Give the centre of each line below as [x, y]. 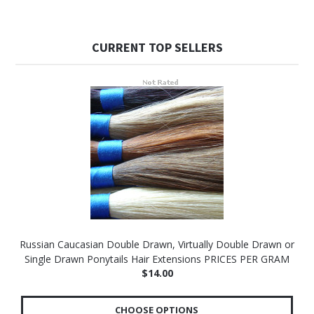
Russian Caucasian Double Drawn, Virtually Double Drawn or [157, 244]
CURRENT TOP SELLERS [157, 47]
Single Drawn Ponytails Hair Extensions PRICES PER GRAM [157, 259]
